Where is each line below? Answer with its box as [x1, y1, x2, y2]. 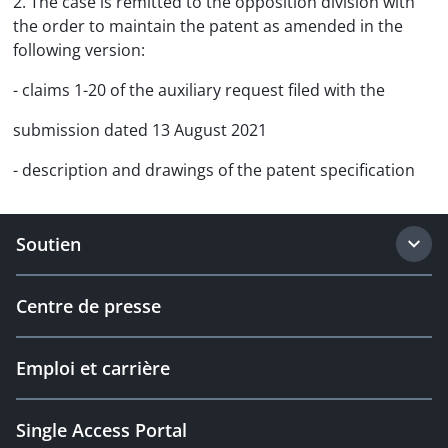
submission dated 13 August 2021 [13, 119, 267, 141]
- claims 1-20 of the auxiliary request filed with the [13, 79, 385, 101]
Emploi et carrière [16, 356, 170, 380]
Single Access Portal [16, 418, 187, 442]
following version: [13, 39, 145, 61]
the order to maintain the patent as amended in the [13, 15, 403, 37]
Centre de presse [16, 294, 161, 318]
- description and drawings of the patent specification [13, 159, 415, 181]
